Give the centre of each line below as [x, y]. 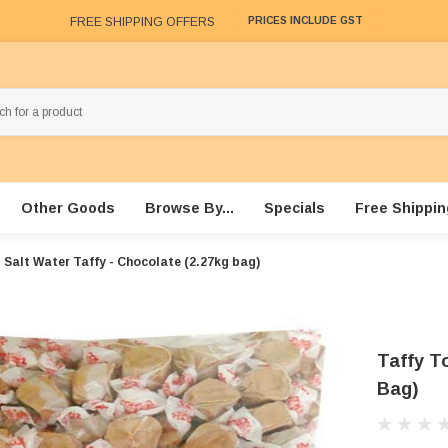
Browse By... [189, 208]
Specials [294, 208]
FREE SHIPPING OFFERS [142, 21]
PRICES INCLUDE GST [305, 21]
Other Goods [67, 208]
